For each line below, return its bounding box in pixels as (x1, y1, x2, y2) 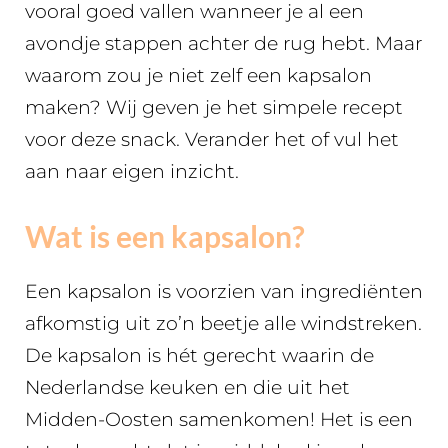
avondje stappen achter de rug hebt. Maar (25, 32, 422, 55)
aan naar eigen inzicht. (25, 160, 239, 183)
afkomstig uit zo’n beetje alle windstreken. (25, 311, 422, 335)
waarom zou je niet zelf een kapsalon (25, 64, 372, 87)
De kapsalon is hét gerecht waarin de (25, 343, 374, 367)
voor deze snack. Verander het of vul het (25, 128, 399, 151)
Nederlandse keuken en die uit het (25, 375, 350, 399)
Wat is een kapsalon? (25, 217, 305, 254)
